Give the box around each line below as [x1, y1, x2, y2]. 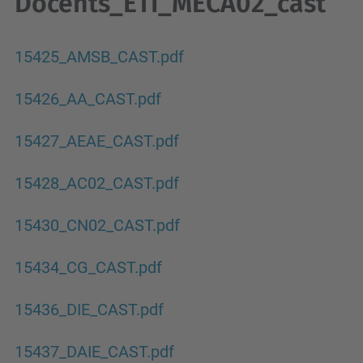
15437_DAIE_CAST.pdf [15, 342, 174, 361]
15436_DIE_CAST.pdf [15, 300, 164, 319]
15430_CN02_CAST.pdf [15, 216, 180, 235]
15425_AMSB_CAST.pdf [15, 47, 184, 66]
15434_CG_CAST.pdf [15, 258, 162, 277]
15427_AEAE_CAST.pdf [15, 131, 179, 151]
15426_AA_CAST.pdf [15, 89, 161, 109]
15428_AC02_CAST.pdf [15, 173, 179, 193]
